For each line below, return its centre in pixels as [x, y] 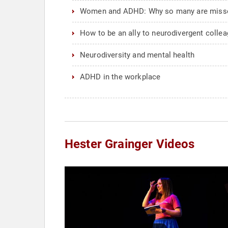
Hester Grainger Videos [130, 144]
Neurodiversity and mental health [137, 55]
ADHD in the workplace [120, 77]
